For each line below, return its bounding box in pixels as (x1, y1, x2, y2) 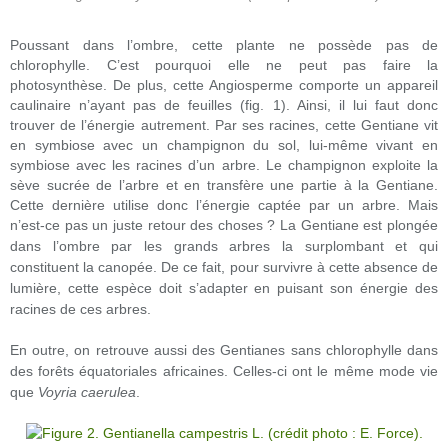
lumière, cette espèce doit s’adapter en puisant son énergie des (10, 280, 438, 296)
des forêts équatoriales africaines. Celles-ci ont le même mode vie (10, 363, 438, 379)
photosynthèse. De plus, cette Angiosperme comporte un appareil (10, 77, 438, 93)
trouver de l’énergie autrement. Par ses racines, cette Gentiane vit (10, 117, 438, 133)
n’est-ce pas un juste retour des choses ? (10, 217, 281, 233)
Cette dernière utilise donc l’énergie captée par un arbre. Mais (10, 197, 438, 213)
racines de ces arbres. (10, 301, 151, 317)
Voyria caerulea (38, 384, 136, 400)
